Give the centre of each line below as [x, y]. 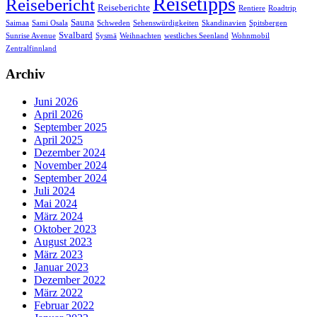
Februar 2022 [64, 306]
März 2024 [58, 217]
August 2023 [63, 242]
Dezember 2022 [70, 280]
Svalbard [76, 35]
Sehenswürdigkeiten [166, 23]
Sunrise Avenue [31, 35]
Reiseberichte [124, 7]
